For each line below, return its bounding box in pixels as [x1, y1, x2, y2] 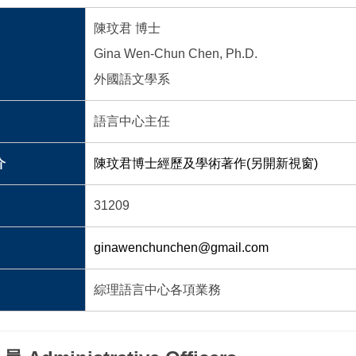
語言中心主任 [93, 114, 170, 128]
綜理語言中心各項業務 [93, 282, 221, 296]
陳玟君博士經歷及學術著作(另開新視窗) [93, 156, 318, 170]
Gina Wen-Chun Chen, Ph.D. [93, 46, 257, 60]
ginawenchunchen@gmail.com [93, 240, 269, 254]
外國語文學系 [93, 72, 170, 86]
